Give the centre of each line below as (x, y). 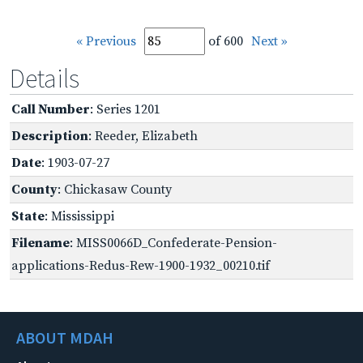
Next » (269, 41)
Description (50, 136)
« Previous (106, 41)
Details (45, 78)
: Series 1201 (125, 109)
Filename (41, 243)
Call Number (51, 109)
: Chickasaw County (115, 189)
